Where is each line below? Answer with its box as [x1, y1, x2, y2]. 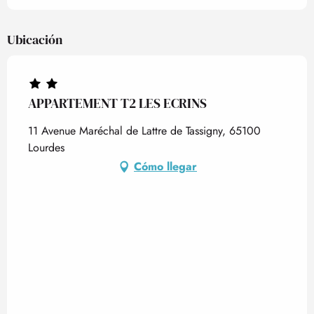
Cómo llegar [134, 158, 197, 175]
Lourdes [28, 139, 64, 156]
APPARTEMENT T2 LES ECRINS [28, 94, 207, 112]
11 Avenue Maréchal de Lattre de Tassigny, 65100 [28, 123, 261, 139]
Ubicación [7, 31, 62, 48]
